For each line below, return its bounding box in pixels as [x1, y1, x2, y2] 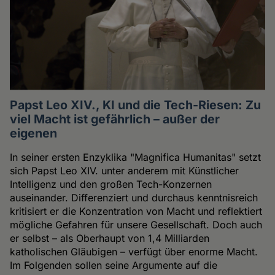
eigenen [10, 125, 58, 141]
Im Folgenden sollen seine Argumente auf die [10, 258, 218, 271]
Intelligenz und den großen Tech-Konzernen [10, 177, 212, 190]
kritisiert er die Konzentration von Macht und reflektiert [10, 204, 263, 217]
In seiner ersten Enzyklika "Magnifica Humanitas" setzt [10, 150, 261, 163]
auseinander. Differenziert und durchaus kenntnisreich [10, 191, 258, 204]
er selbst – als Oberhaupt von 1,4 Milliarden [10, 231, 210, 244]
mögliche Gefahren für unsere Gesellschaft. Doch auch [10, 218, 263, 231]
